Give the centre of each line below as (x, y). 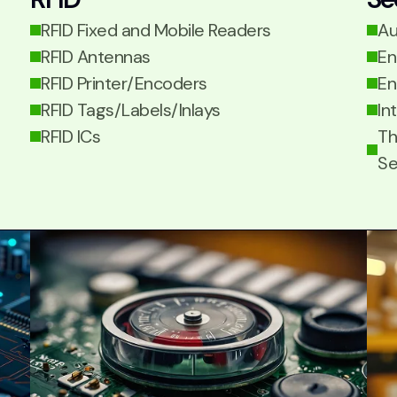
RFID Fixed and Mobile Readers (156, 30)
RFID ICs (70, 136)
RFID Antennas (96, 57)
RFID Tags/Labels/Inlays (131, 110)
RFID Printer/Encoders (124, 83)
